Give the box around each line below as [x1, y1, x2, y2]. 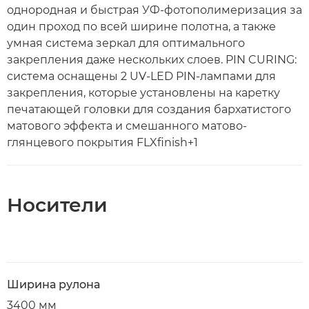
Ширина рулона [7, 278, 100, 291]
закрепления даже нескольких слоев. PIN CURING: [7, 53, 297, 66]
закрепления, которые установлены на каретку [7, 86, 280, 99]
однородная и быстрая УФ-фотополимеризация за [7, 3, 302, 17]
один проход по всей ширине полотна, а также [7, 20, 276, 33]
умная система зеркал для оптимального [7, 37, 245, 50]
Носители [7, 193, 108, 217]
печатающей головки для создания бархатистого [7, 103, 291, 116]
